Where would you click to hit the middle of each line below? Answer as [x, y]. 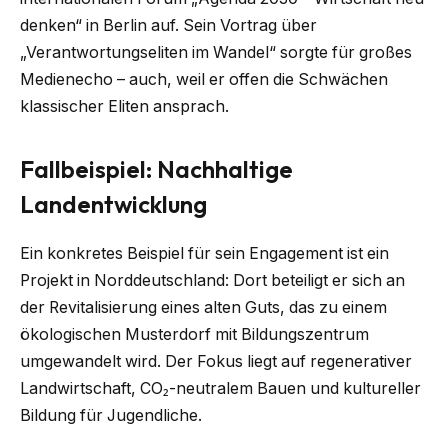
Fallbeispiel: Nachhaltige [156, 169]
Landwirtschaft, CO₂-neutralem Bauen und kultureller [220, 389]
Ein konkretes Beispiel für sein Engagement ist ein [204, 254]
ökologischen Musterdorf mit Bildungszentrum [194, 335]
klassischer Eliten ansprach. [124, 107]
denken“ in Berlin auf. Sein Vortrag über [168, 26]
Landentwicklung [113, 204]
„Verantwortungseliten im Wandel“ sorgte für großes [216, 53]
